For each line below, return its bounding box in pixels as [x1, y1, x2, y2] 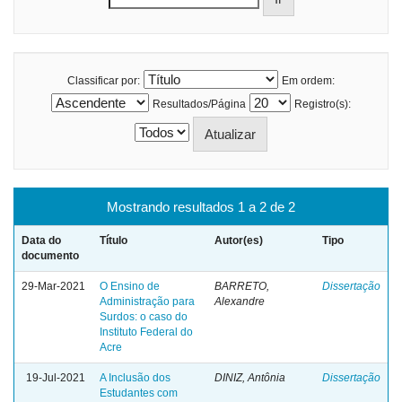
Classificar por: [67, 74, 140, 87]
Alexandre [214, 294, 265, 308]
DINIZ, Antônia [214, 371, 285, 384]
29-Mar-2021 [22, 279, 85, 293]
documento [22, 249, 79, 262]
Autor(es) [214, 233, 263, 247]
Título [100, 233, 127, 247]
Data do [22, 233, 61, 247]
